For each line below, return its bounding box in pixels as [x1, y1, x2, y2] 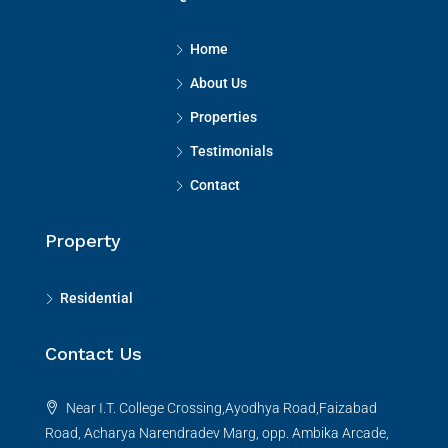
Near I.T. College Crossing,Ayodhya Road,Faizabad [63, 399, 377, 416]
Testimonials [190, 142, 273, 159]
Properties [190, 108, 257, 125]
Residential [60, 289, 133, 306]
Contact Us [45, 342, 142, 364]
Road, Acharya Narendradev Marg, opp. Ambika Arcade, [45, 424, 389, 441]
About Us [190, 74, 247, 91]
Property [45, 229, 121, 251]
